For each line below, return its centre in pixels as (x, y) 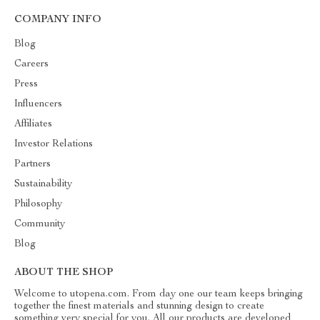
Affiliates (33, 124)
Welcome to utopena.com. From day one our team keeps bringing (159, 294)
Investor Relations (54, 144)
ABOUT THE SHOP (64, 273)
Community (40, 224)
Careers (31, 64)
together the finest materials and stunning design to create (139, 306)
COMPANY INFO (58, 20)
